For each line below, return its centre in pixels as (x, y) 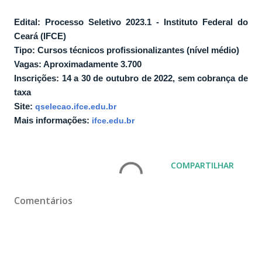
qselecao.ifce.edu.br (76, 106)
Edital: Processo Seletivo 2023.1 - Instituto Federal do (131, 22)
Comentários (43, 200)
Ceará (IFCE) (40, 36)
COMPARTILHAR (202, 165)
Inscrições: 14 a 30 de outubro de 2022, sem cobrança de (131, 78)
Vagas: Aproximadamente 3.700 (78, 64)
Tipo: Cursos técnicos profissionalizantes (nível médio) (127, 50)
